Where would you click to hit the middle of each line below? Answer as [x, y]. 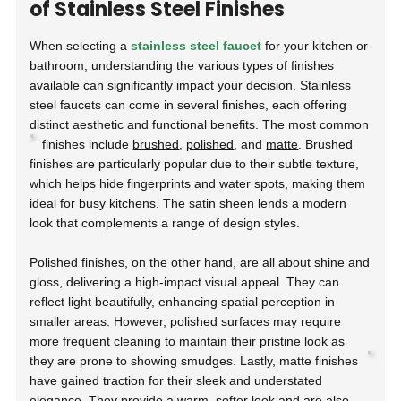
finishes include [88, 144]
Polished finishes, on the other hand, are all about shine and [200, 262]
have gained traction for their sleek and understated [176, 380]
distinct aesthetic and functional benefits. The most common [200, 124]
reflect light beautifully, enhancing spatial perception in [183, 302]
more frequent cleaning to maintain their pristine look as [188, 341]
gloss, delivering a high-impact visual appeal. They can [185, 282]
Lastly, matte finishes [299, 361]
